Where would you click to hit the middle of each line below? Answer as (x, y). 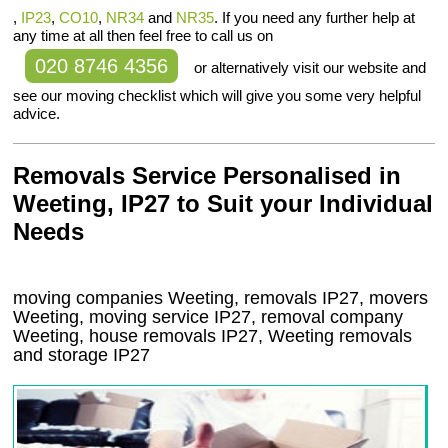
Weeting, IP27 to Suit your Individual (223, 203)
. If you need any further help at (315, 17)
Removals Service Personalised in (207, 175)
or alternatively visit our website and (308, 67)
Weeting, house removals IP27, (141, 336)
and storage (63, 355)
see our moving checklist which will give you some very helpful (217, 95)
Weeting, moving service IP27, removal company (208, 317)
